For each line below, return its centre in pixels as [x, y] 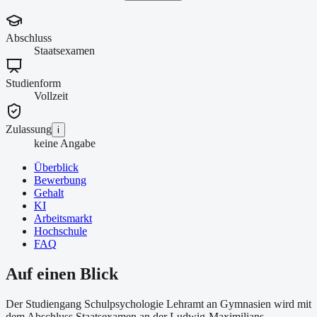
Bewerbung [60, 180]
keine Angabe [65, 143]
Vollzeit [51, 96]
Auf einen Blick [62, 273]
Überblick [56, 167]
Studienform [33, 83]
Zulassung [29, 129]
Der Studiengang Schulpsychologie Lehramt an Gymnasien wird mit [158, 304]
